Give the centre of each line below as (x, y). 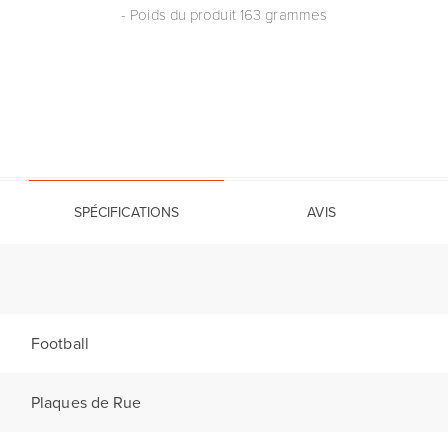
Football (60, 343)
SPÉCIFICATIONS (126, 212)
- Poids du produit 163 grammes (224, 14)
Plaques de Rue (86, 402)
